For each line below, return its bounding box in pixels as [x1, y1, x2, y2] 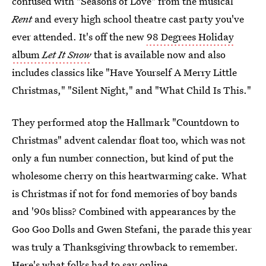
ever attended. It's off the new [12, 30, 147, 43]
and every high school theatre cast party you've [32, 12, 244, 26]
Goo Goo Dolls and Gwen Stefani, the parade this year [12, 222, 252, 236]
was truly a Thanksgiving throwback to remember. [12, 240, 238, 254]
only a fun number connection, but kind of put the [12, 151, 233, 164]
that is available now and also [91, 47, 226, 61]
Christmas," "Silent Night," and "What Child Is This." [12, 83, 251, 97]
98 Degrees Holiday [147, 30, 234, 43]
